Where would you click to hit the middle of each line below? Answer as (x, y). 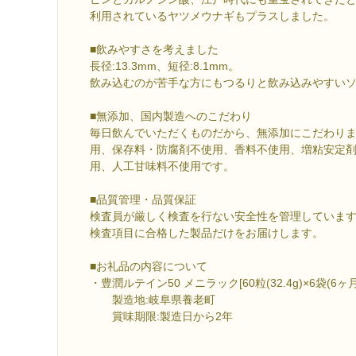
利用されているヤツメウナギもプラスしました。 (212, 15)
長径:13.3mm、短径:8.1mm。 (164, 66)
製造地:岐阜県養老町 (153, 299)
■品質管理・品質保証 (143, 199)
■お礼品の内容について (149, 266)
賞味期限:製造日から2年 (161, 316)
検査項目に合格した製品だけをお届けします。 (207, 232)
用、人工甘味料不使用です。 (162, 166)
